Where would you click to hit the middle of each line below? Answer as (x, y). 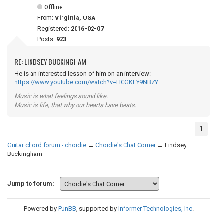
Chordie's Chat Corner (125, 145)
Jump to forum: (31, 183)
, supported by (97, 209)
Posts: (47, 39)
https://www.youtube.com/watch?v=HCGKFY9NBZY (86, 82)
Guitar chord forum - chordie (47, 145)
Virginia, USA (75, 18)
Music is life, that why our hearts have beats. (75, 105)
